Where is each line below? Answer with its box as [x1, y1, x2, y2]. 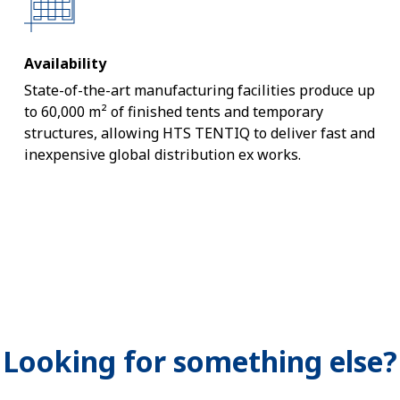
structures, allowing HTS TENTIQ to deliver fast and [23, 123, 375, 143]
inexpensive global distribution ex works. [23, 145, 301, 164]
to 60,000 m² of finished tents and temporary [23, 102, 323, 121]
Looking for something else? [3, 342, 397, 380]
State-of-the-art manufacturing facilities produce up [23, 80, 375, 100]
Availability [23, 54, 106, 73]
